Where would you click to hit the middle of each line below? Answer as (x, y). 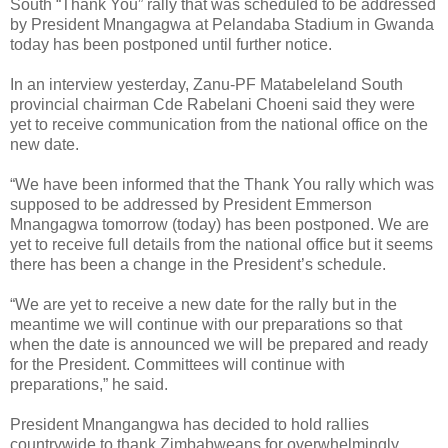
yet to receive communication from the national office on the (219, 124)
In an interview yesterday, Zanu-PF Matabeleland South (206, 84)
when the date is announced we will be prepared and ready (219, 344)
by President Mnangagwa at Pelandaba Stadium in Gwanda (222, 24)
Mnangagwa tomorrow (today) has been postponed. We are (219, 224)
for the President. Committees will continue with (177, 364)
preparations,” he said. (89, 384)
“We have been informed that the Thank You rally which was (222, 184)
